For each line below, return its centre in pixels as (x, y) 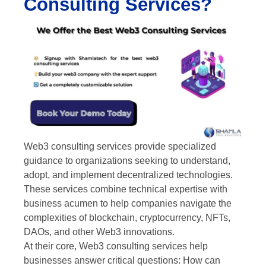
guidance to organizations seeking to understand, (127, 160)
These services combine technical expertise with (126, 189)
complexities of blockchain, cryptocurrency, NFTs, (127, 217)
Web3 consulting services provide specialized (120, 146)
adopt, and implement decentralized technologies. (128, 175)
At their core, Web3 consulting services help (116, 246)
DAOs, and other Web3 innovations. (99, 232)
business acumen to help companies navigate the (128, 203)
